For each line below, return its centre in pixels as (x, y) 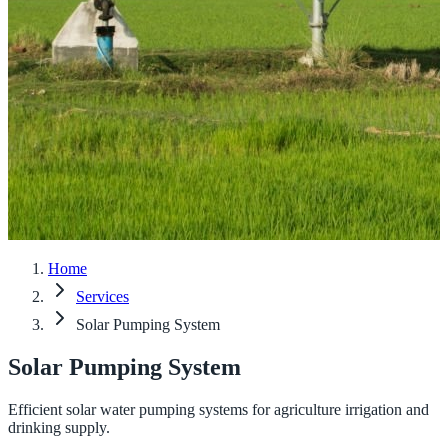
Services (102, 297)
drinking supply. (59, 428)
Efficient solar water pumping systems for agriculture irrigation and (218, 410)
